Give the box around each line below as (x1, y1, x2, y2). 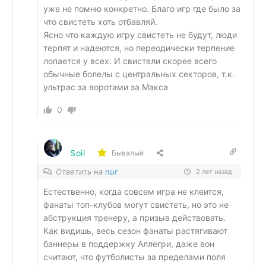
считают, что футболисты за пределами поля (43, 252, 226, 262)
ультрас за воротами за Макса (43, 82, 168, 92)
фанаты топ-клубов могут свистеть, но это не (43, 199, 229, 210)
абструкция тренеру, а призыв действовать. (43, 213, 226, 223)
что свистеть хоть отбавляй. (43, 17, 157, 27)
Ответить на (56, 167, 105, 176)
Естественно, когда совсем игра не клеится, (43, 186, 224, 197)
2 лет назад (194, 167, 232, 176)
